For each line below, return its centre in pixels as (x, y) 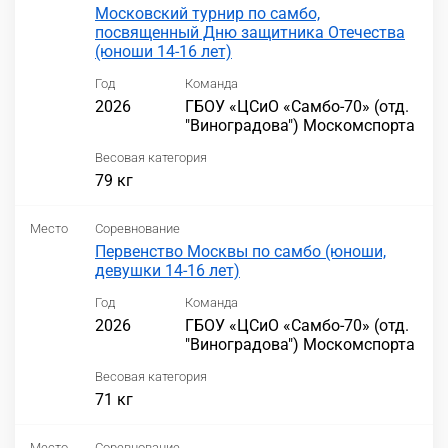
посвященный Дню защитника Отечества (250, 33)
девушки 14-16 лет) (167, 271)
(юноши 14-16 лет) (163, 52)
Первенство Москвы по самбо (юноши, (240, 252)
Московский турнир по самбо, (207, 14)
